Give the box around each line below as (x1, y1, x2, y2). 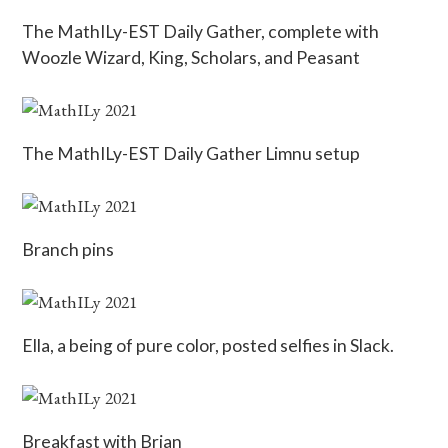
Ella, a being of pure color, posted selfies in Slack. (22, 334, 395, 356)
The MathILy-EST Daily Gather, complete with (22, 20, 380, 42)
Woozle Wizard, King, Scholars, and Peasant (22, 46, 361, 68)
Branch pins (22, 238, 115, 260)
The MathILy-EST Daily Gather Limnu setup (22, 142, 361, 164)
